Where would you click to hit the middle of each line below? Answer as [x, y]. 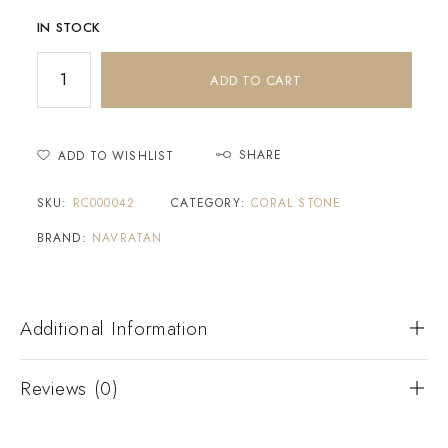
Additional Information [114, 328]
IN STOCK [68, 27]
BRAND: [64, 237]
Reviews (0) [69, 388]
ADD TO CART [256, 80]
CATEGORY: [211, 202]
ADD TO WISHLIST [116, 155]
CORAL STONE [296, 202]
